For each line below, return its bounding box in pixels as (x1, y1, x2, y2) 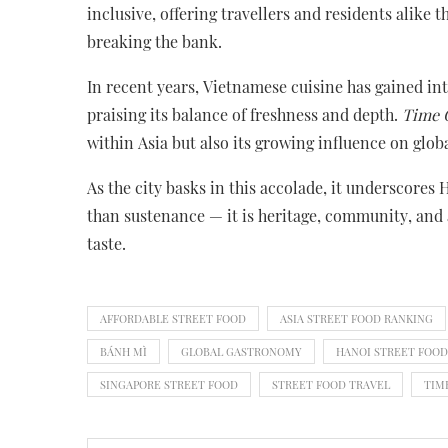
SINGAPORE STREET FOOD (100, 376, 238, 392)
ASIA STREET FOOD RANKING (280, 310, 433, 326)
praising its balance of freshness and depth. (87, 103, 402, 125)
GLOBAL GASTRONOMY (181, 343, 302, 359)
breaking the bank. (87, 30, 222, 52)
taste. (87, 232, 126, 254)
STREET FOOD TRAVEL (272, 376, 390, 392)
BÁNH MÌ (100, 343, 147, 359)
